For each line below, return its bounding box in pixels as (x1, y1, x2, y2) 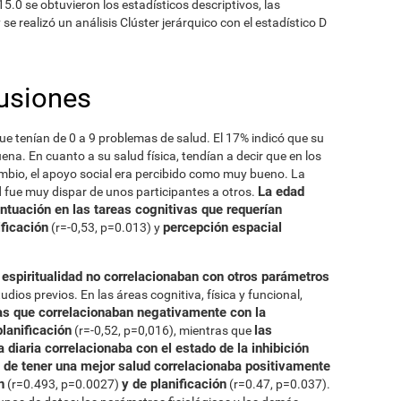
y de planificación (122, 375, 226, 392)
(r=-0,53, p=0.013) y (48, 219, 163, 235)
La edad (258, 183, 304, 200)
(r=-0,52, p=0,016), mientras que (72, 322, 254, 337)
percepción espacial (163, 218, 282, 235)
